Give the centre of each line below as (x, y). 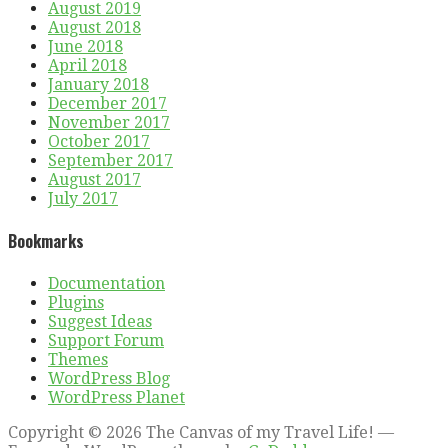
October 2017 (99, 141)
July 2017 (83, 198)
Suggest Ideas (100, 322)
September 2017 (110, 160)
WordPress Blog (109, 379)
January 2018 (98, 84)
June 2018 (85, 46)
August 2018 (94, 27)
